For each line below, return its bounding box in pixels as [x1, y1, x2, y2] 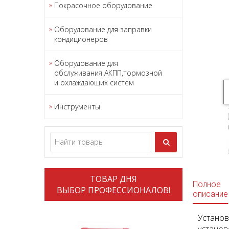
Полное [193, 179, 221, 190]
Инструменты [54, 101, 100, 111]
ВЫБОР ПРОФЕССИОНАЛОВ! [56, 184, 170, 196]
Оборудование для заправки [54, 24, 152, 34]
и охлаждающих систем [54, 77, 134, 87]
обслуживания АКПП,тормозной [54, 67, 162, 78]
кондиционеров [54, 34, 108, 44]
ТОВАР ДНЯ [89, 173, 137, 185]
